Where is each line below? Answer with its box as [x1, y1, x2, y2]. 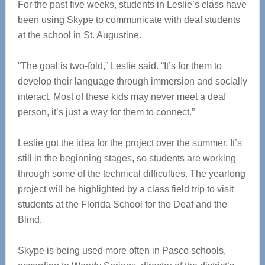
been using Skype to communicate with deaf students [17, 15, 240, 25]
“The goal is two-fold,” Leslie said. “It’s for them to [17, 61, 222, 72]
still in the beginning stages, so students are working [17, 153, 236, 164]
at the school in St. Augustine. [17, 30, 141, 41]
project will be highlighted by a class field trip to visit [17, 184, 234, 195]
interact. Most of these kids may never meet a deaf [17, 92, 226, 102]
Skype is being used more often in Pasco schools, [17, 245, 226, 256]
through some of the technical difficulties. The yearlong [17, 169, 245, 179]
